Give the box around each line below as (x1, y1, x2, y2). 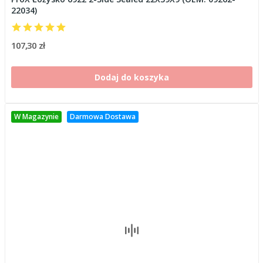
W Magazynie (14, 112, 59, 122)
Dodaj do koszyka (94, 72, 169, 83)
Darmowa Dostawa (69, 112, 136, 122)
